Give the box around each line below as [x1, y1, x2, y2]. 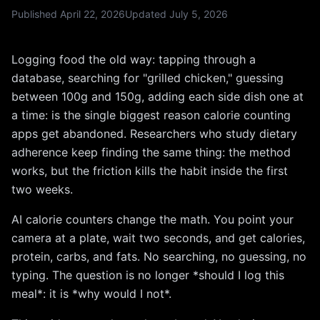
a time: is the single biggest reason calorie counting [11, 108, 291, 122]
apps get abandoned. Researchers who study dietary [11, 126, 297, 141]
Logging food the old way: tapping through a [11, 52, 256, 66]
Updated [125, 8, 169, 20]
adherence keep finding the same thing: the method [11, 145, 291, 159]
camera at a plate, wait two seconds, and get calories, [11, 231, 305, 245]
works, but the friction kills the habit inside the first [11, 164, 288, 178]
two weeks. [11, 182, 73, 196]
